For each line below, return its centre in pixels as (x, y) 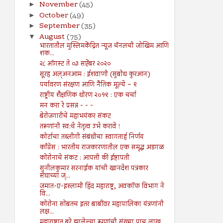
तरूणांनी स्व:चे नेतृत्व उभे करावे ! (80, 127)
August (53, 37)
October (54, 16)
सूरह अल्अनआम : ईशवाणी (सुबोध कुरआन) (95, 74)
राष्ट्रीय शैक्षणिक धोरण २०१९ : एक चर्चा (88, 95)
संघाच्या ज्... (55, 176)
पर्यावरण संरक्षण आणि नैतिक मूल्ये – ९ (88, 85)
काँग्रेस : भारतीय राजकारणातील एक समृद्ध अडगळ (102, 148)
